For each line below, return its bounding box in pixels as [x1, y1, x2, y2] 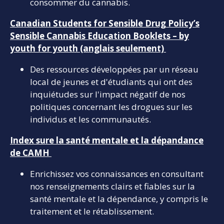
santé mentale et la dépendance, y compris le [30, 192, 208, 204]
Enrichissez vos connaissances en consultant [30, 167, 203, 179]
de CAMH [10, 146, 51, 158]
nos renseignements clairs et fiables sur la [30, 180, 195, 192]
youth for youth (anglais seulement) [10, 42, 166, 54]
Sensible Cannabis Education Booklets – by [10, 29, 189, 41]
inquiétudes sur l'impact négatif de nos [30, 88, 185, 100]
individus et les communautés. [30, 113, 153, 125]
